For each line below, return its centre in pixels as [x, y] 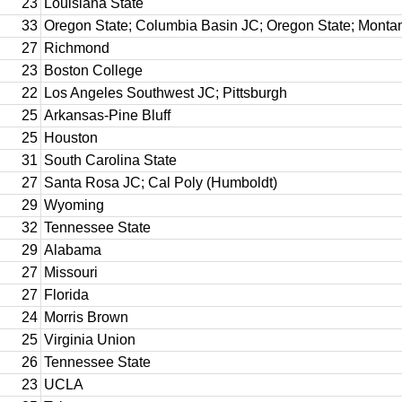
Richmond [77, 48]
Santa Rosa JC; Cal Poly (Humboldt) [161, 183]
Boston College [93, 70]
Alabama [73, 250]
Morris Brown [86, 317]
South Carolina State [110, 160]
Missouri [71, 272]
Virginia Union [90, 340]
